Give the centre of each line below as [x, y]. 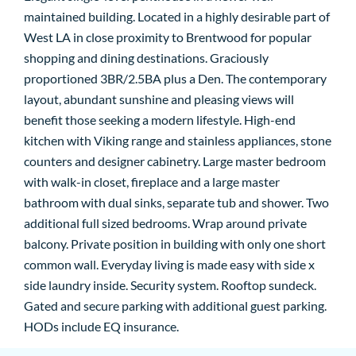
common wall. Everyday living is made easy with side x [169, 265]
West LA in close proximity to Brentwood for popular [168, 37]
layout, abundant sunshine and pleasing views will [159, 99]
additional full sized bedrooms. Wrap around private [165, 223]
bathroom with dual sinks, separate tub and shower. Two [176, 203]
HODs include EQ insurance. [101, 327]
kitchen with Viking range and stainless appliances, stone [178, 141]
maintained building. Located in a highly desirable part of [177, 17]
